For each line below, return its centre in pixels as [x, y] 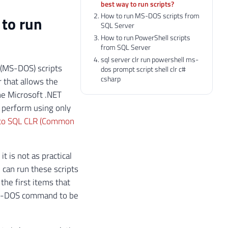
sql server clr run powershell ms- [150, 60]
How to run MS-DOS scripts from [150, 16]
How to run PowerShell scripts [146, 38]
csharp [111, 79]
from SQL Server [126, 47]
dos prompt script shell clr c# [144, 69]
